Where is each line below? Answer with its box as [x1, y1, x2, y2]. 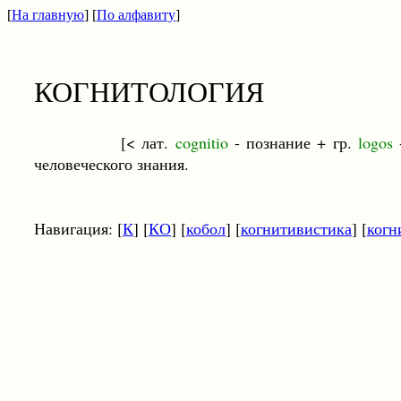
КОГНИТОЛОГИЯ [34, 72, 264, 110]
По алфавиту [97, 7, 175, 22]
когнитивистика [241, 218, 352, 239]
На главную [12, 7, 84, 22]
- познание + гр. [234, 132, 352, 153]
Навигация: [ [34, 218, 123, 239]
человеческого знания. [34, 153, 189, 175]
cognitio [168, 132, 235, 153]
